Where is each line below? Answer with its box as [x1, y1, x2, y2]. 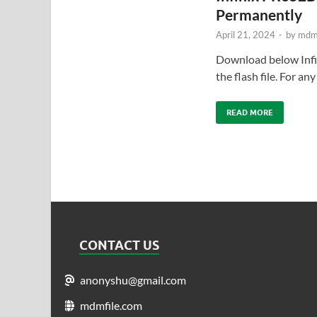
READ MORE [226, 107, 273, 117]
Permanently [215, 5, 302, 23]
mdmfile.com [80, 298, 142, 312]
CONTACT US [79, 237, 159, 253]
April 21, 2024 [215, 28, 275, 40]
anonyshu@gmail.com [80, 272, 186, 287]
